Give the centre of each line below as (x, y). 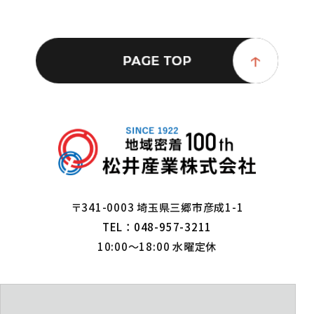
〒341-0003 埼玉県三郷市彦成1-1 (157, 206)
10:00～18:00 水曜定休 (157, 246)
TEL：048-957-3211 (157, 226)
